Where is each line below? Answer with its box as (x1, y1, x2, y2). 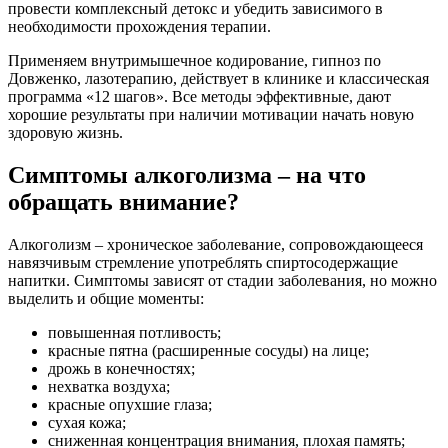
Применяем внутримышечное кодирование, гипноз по (8, 52, 381, 70)
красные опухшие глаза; (48, 396, 212, 414)
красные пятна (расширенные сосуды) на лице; (48, 342, 369, 360)
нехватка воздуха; (48, 378, 170, 396)
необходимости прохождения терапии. (8, 18, 271, 36)
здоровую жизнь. (8, 124, 123, 142)
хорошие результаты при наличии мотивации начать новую (8, 106, 414, 124)
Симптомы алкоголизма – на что (8, 162, 366, 189)
